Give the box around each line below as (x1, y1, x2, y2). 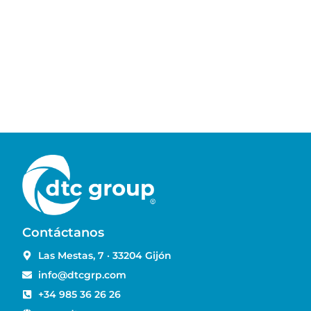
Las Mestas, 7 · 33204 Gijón (37, 249, 171, 262)
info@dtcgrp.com (37, 268, 126, 281)
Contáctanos (22, 224, 104, 240)
